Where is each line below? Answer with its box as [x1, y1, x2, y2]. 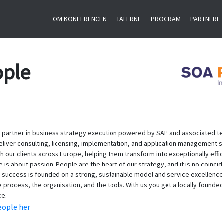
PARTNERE [190, 14, 220, 23]
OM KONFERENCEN [53, 14, 107, 23]
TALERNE [116, 14, 141, 23]
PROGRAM [150, 14, 181, 23]
